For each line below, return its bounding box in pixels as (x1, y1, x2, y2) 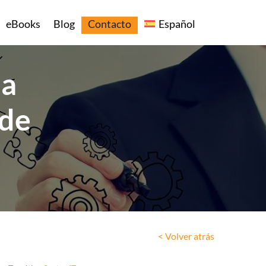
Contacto (88, 17, 132, 30)
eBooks (6, 17, 41, 30)
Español (158, 17, 195, 30)
